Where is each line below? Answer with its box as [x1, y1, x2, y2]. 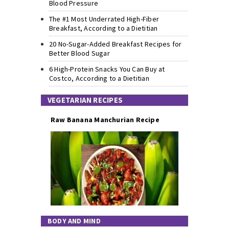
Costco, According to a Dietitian [49, 74, 149, 83]
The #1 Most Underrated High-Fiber [49, 14, 159, 24]
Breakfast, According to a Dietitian [49, 24, 158, 33]
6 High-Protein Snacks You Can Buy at [49, 64, 165, 74]
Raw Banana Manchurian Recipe [51, 115, 159, 125]
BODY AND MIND [48, 216, 101, 226]
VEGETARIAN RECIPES [48, 95, 123, 105]
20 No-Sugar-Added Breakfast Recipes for [49, 39, 182, 49]
